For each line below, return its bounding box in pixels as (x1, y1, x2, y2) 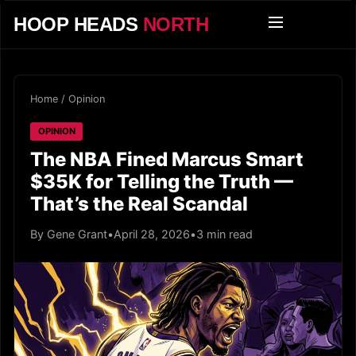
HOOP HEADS (14, 14, 143, 35)
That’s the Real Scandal (30, 192, 248, 215)
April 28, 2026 (114, 226, 190, 241)
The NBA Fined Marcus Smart (30, 147, 304, 171)
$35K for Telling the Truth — (30, 169, 293, 193)
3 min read (196, 226, 253, 241)
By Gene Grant (30, 226, 107, 241)
